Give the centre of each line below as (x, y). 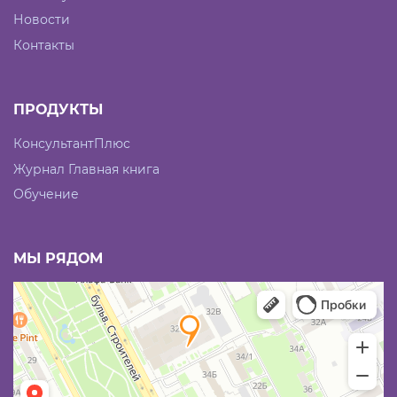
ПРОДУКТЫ (58, 109)
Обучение (46, 195)
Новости (42, 20)
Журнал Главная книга (86, 169)
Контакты (44, 45)
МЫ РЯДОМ (58, 259)
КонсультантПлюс (72, 143)
